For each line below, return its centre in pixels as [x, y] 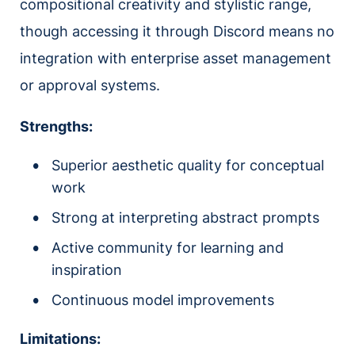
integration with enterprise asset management [176, 58]
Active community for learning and [168, 247]
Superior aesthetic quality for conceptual [188, 165]
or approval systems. [90, 85]
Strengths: [56, 126]
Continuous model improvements [163, 300]
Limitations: [60, 338]
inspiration [87, 269]
